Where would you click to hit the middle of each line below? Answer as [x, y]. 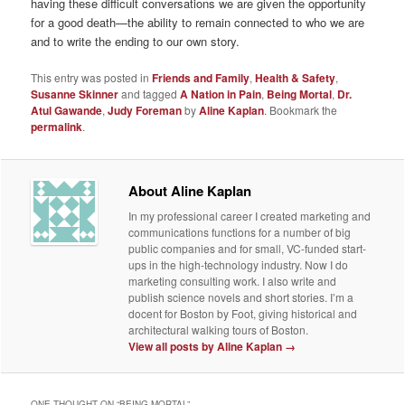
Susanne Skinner [75, 94]
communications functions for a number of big [240, 231]
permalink [57, 127]
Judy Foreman [145, 111]
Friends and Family [201, 78]
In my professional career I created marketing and [250, 215]
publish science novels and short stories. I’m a [241, 297]
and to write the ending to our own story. [136, 42]
